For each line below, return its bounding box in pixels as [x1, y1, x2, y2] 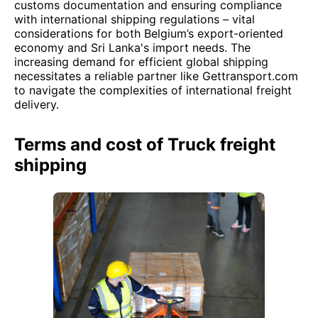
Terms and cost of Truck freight [14, 134, 275, 155]
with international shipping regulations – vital [14, 12, 255, 26]
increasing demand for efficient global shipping [14, 55, 268, 69]
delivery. [14, 97, 59, 111]
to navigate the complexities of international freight [14, 83, 292, 97]
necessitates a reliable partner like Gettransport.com [14, 69, 298, 83]
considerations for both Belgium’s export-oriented [14, 26, 283, 40]
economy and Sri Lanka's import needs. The [14, 40, 251, 55]
